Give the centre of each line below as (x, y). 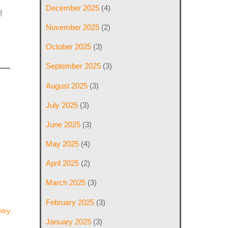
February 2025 (70, 202)
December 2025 (73, 8)
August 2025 (67, 85)
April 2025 (63, 163)
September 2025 (74, 66)
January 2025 (69, 221)
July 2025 (62, 105)
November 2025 (73, 27)
